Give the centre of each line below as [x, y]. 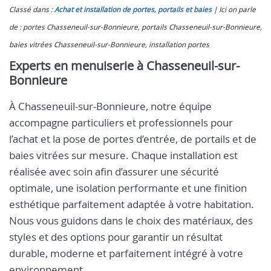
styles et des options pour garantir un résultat [116, 237]
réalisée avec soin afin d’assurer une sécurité [114, 171]
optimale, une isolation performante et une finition [128, 188]
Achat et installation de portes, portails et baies [133, 9]
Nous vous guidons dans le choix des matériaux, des [131, 220]
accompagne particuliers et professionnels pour [121, 122]
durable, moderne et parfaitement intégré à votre [126, 253]
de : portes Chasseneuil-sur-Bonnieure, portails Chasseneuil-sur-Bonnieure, [135, 27]
